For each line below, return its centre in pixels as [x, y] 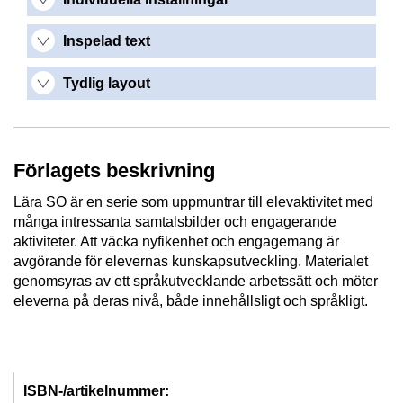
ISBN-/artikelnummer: [96, 391]
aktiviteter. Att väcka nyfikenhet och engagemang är [176, 242]
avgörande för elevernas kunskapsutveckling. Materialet [191, 262]
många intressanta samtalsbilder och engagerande [175, 222]
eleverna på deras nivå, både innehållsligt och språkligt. [191, 301]
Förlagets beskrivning [114, 170]
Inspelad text [107, 41]
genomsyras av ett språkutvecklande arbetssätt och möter [196, 282]
